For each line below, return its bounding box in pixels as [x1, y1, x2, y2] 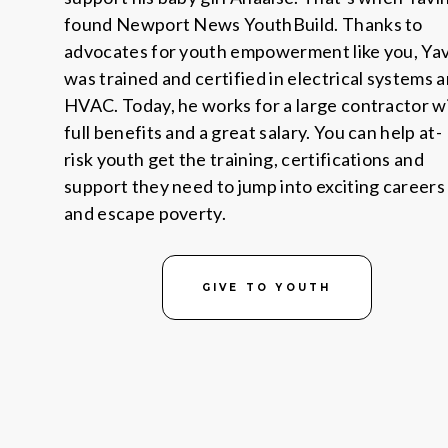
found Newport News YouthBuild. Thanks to [64, 13, 423, 35]
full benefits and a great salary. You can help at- [64, 121, 443, 143]
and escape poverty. [64, 202, 227, 224]
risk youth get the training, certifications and [64, 148, 425, 170]
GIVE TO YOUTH [201, 281, 332, 294]
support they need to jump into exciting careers [64, 175, 446, 197]
